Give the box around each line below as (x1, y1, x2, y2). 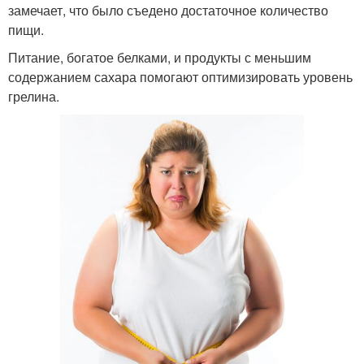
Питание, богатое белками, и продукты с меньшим (8, 47, 311, 67)
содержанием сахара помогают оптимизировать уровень (8, 67, 353, 86)
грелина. (8, 86, 59, 106)
